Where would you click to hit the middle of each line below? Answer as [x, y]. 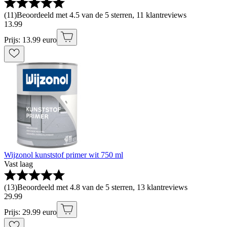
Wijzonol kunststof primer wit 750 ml [64, 155]
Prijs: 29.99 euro [30, 212]
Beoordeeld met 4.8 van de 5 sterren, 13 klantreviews [102, 187]
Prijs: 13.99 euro [30, 40]
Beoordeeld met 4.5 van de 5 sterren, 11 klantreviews [102, 15]
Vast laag [18, 164]
